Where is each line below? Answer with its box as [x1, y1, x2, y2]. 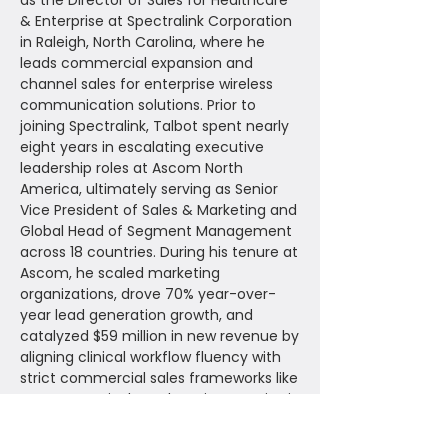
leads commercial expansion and [20, 53, 253, 73]
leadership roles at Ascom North [20, 158, 243, 178]
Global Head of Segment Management [20, 221, 292, 241]
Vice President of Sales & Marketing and [20, 200, 297, 220]
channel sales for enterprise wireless [20, 74, 273, 94]
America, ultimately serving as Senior [20, 179, 278, 199]
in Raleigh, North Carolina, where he [20, 32, 265, 52]
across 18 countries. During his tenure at [20, 242, 298, 262]
